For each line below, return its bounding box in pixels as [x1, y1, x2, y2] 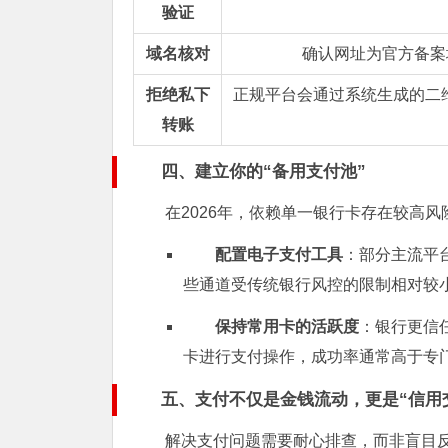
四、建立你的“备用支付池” [161, 161, 366, 181]
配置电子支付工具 [215, 245, 343, 263]
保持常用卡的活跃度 [215, 317, 359, 335]
